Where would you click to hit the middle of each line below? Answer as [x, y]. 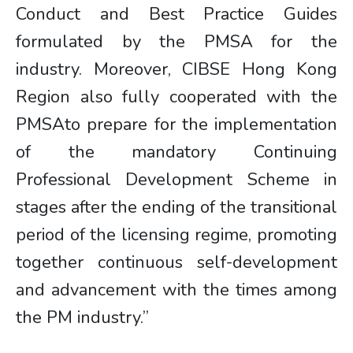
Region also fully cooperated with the [176, 97]
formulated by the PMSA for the [176, 42]
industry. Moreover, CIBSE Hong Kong [176, 69]
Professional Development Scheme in [176, 180]
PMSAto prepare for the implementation [176, 124]
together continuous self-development [176, 262]
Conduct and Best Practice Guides [176, 14]
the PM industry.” [82, 318]
